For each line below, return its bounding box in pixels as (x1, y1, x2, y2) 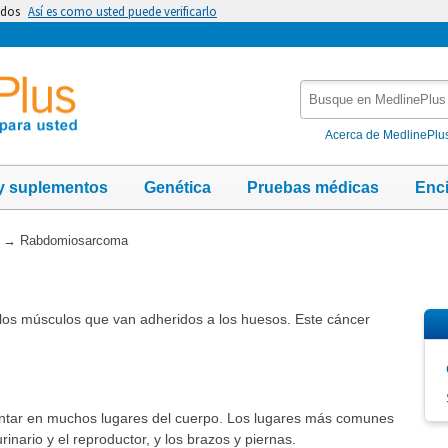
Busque (300, 81, 354, 98)
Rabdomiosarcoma (19, 232, 128, 248)
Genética (144, 178, 211, 196)
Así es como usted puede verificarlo (28, 3, 217, 19)
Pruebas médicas (247, 178, 379, 196)
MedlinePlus (300, 123, 385, 140)
